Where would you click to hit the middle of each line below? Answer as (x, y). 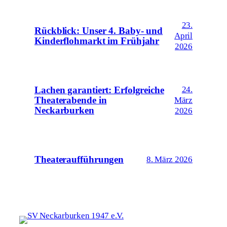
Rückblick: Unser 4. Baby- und (99, 31)
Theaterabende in (71, 100)
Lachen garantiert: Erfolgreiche (99, 90)
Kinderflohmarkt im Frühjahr (97, 41)
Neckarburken (64, 110)
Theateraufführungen (79, 159)
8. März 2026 (169, 160)
